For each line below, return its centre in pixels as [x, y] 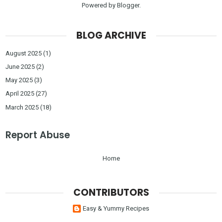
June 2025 [20, 66]
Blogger [128, 5]
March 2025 [22, 107]
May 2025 [19, 80]
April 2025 [20, 94]
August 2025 [24, 53]
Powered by [99, 5]
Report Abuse [38, 135]
